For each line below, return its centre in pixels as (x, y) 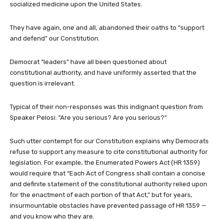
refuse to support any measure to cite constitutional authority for (109, 152)
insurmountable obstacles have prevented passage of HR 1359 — (108, 205)
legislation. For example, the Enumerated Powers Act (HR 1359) (105, 162)
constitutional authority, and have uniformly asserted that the (103, 72)
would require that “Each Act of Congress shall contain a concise (108, 173)
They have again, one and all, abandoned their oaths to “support (107, 27)
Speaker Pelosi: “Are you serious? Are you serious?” (88, 117)
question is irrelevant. (43, 83)
